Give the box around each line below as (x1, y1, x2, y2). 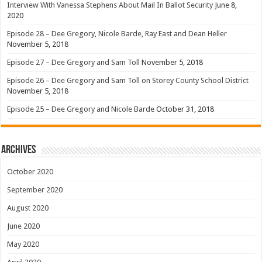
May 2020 (7, 240, 40, 249)
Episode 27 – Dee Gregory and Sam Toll (7, 58, 140, 67)
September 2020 (7, 185, 63, 195)
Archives (1, 144, 36, 157)
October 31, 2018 (156, 105, 215, 114)
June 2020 (7, 222, 40, 231)
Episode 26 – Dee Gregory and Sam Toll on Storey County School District (7, 76, 249, 85)
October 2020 (7, 167, 54, 177)
